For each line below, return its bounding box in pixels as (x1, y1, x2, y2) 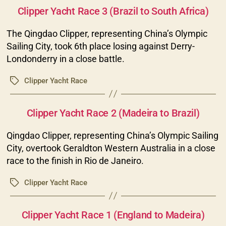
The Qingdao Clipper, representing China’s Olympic (6, 28, 207, 39)
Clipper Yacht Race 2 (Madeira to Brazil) (26, 106, 200, 119)
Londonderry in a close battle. (6, 53, 125, 64)
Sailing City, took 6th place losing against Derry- (6, 40, 195, 51)
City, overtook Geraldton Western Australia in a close (6, 142, 215, 153)
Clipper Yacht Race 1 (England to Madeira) (21, 208, 205, 221)
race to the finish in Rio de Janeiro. (6, 155, 144, 166)
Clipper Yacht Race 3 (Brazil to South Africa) (17, 5, 209, 17)
